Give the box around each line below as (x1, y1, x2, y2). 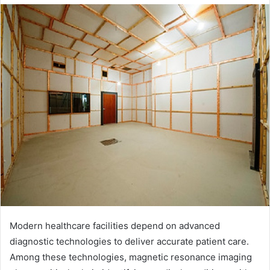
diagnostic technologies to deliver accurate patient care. (10, 235, 249, 247)
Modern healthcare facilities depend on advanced (10, 219, 220, 231)
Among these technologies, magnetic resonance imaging (10, 251, 252, 263)
